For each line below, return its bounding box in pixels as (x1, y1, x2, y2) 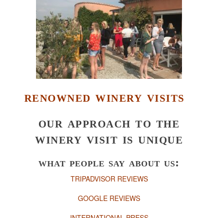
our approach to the (38, 114, 180, 130)
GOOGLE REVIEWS (78, 193, 140, 203)
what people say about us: (38, 156, 180, 169)
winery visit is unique (35, 130, 183, 146)
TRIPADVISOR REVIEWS (70, 173, 148, 183)
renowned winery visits (24, 88, 194, 105)
